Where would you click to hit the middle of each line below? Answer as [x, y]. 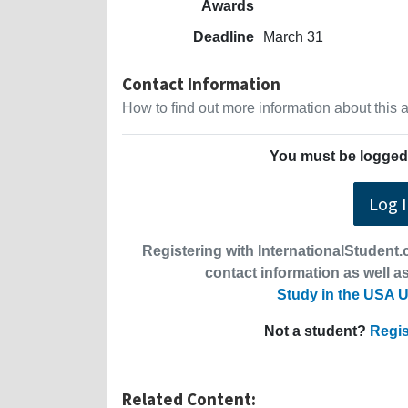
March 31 [293, 36]
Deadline [224, 36]
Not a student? [316, 331]
